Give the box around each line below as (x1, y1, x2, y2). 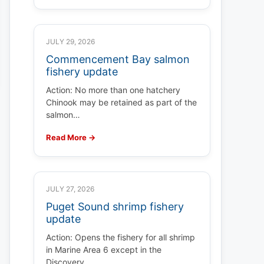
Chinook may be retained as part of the (46, 97, 197, 107)
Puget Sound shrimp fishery (46, 200, 184, 213)
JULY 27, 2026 (46, 184, 94, 193)
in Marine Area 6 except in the (46, 245, 161, 255)
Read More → (46, 133, 95, 142)
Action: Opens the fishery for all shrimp (46, 232, 195, 242)
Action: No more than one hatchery (46, 85, 180, 95)
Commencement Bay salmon (46, 53, 190, 65)
